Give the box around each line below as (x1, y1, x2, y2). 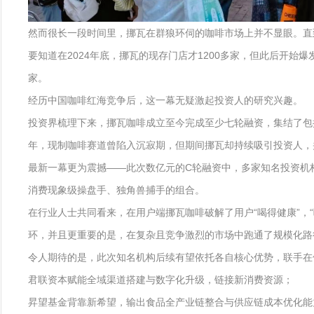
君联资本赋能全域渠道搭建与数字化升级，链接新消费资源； (28, 274, 293, 285)
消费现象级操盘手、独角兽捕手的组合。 (28, 184, 205, 196)
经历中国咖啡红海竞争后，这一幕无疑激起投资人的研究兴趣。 (28, 95, 303, 106)
